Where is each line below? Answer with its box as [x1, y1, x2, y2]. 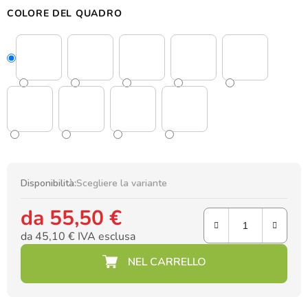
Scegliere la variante [76, 177, 167, 190]
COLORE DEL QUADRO [7, 7, 122, 21]
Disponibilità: [21, 177, 76, 190]
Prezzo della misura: [20, 247, 111, 261]
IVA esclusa [75, 229, 135, 245]
